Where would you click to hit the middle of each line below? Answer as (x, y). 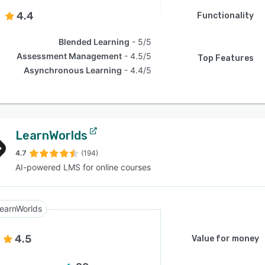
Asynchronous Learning (73, 70)
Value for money (225, 239)
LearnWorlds (51, 135)
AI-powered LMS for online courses (83, 167)
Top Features (225, 58)
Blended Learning (94, 42)
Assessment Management (70, 56)
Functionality (225, 16)
